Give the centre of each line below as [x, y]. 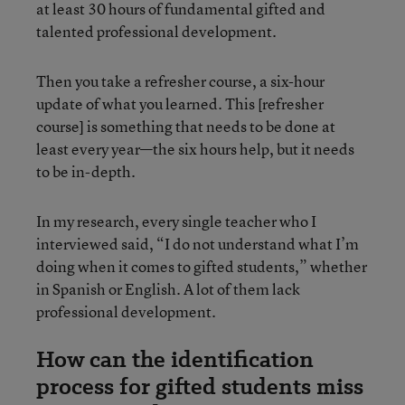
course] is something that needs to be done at [186, 126]
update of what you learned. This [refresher [180, 103]
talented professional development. [156, 31]
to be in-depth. [86, 171]
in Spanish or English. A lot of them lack [168, 288]
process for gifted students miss [200, 386]
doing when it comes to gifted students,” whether [202, 266]
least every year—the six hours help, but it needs [195, 148]
